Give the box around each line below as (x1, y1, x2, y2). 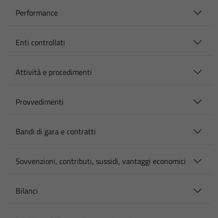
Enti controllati (16, 36, 65, 48)
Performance (16, 7, 58, 18)
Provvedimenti (16, 96, 64, 108)
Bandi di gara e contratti (16, 126, 96, 137)
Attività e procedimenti (16, 66, 92, 78)
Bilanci (16, 185, 38, 197)
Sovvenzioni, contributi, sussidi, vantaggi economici (16, 155, 186, 167)
